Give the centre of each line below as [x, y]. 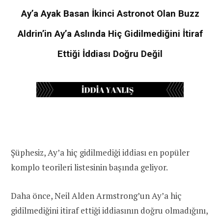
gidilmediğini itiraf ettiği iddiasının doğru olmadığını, [109, 210]
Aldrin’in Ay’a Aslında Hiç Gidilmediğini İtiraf [110, 34]
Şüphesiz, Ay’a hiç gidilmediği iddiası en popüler [100, 152]
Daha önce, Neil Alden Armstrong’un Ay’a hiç [96, 195]
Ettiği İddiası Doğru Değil [110, 54]
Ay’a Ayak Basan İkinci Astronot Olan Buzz [110, 14]
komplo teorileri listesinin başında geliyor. [89, 167]
